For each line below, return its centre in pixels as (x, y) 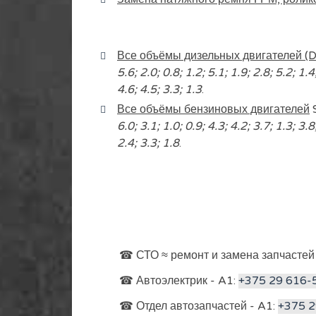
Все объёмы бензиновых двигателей (213, 109)
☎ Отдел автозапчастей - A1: (199, 306)
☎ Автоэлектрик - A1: (179, 281)
